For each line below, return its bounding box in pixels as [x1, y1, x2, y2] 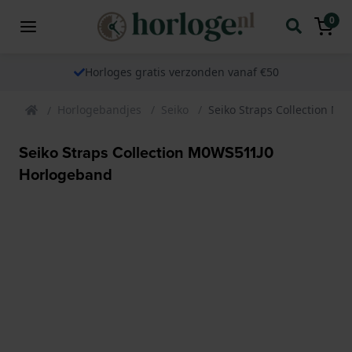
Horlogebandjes [57, 101, 141, 117]
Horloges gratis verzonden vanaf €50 [84, 64, 279, 79]
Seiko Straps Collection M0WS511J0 [19, 140, 273, 164]
